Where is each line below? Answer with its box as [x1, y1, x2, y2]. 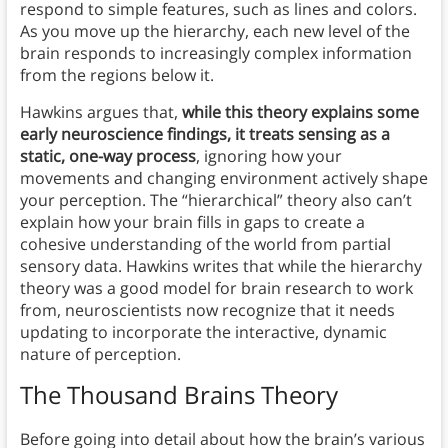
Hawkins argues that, [19, 101, 182, 124]
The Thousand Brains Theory [19, 378, 338, 412]
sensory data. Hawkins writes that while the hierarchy [19, 255, 422, 278]
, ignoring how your [195, 145, 342, 168]
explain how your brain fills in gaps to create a [19, 211, 365, 234]
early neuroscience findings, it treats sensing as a [19, 123, 390, 146]
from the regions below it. [19, 64, 218, 87]
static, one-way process [19, 145, 196, 168]
